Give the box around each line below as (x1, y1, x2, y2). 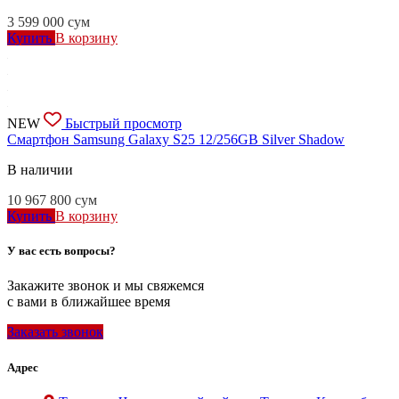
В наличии (7, 162, 73, 178)
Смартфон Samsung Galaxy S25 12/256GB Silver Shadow (7, 132, 345, 148)
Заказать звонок (7, 324, 103, 340)
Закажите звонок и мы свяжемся (7, 278, 204, 294)
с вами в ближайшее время (7, 294, 170, 310)
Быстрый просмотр (65, 116, 182, 132)
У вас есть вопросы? (7, 244, 116, 258)
